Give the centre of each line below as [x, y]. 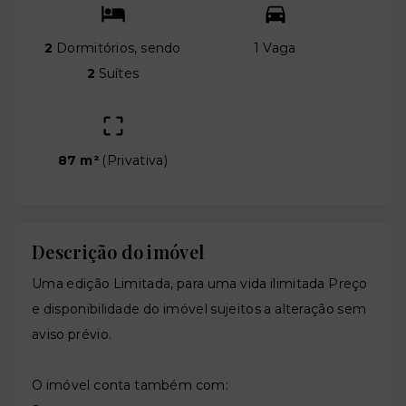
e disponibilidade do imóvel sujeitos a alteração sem [199, 309]
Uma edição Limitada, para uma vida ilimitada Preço [200, 284]
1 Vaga [275, 48]
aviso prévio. [72, 334]
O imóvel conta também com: [130, 385]
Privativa [135, 160]
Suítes [117, 73]
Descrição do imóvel [118, 251]
